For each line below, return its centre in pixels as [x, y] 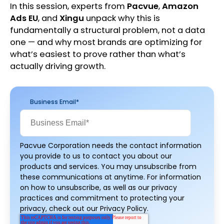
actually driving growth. [58, 66]
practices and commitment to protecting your [102, 198]
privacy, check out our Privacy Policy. [84, 209]
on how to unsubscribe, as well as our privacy [98, 188]
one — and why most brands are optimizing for [106, 42]
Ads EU [24, 18]
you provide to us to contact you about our [96, 156]
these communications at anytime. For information [110, 177]
